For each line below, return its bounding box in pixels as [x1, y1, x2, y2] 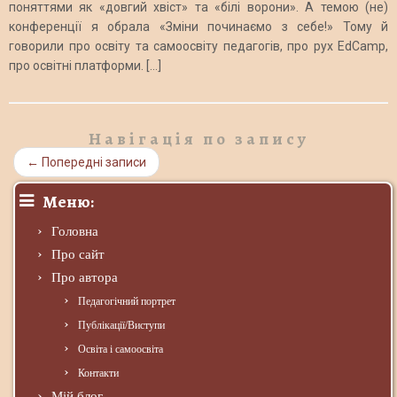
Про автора [51, 270, 118, 285]
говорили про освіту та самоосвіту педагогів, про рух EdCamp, [9, 39, 388, 54]
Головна [51, 224, 98, 239]
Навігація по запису [88, 127, 309, 152]
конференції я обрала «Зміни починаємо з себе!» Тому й [9, 19, 388, 35]
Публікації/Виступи [78, 319, 165, 332]
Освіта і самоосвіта [78, 343, 163, 356]
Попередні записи [39, 155, 146, 170]
